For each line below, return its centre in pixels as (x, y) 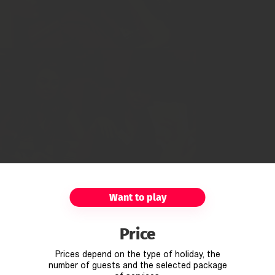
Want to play (137, 197)
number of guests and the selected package (137, 266)
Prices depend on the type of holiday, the (137, 255)
